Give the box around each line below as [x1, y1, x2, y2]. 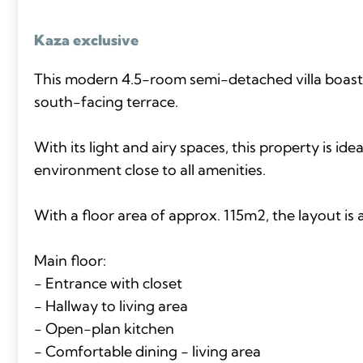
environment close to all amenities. [33, 160, 266, 179]
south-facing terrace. [33, 92, 178, 111]
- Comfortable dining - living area [33, 341, 261, 361]
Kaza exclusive [33, 30, 139, 49]
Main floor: [33, 250, 106, 270]
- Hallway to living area [33, 296, 188, 315]
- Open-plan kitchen [33, 318, 174, 338]
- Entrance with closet [33, 273, 182, 293]
